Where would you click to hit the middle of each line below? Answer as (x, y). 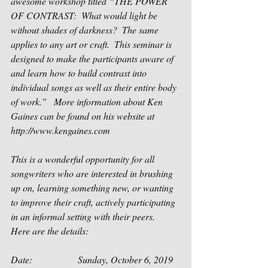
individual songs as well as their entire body (95, 87)
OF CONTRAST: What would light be (85, 15)
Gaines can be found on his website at (84, 116)
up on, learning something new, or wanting (93, 188)
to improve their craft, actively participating (94, 202)
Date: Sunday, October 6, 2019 (92, 259)
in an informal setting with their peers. (85, 216)
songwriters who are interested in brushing (93, 173)
